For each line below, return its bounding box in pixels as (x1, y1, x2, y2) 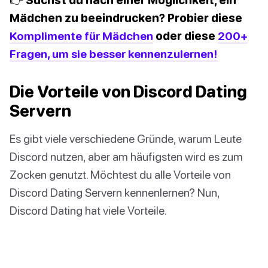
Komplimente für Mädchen (10, 29, 153, 43)
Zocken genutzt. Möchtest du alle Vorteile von (10, 167, 231, 182)
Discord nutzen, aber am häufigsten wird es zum (10, 150, 243, 164)
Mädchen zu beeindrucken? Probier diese (10, 11, 242, 25)
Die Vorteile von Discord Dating (10, 82, 247, 102)
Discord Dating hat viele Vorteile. (10, 203, 167, 218)
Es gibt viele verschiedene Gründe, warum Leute (10, 132, 242, 146)
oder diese (153, 29, 218, 43)
